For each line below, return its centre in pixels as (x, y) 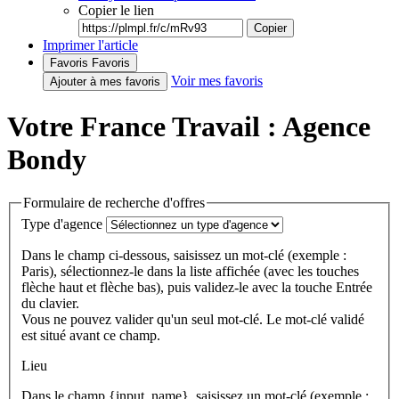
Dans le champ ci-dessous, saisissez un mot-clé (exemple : (184, 255)
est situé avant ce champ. (91, 335)
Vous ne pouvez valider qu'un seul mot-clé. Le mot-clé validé (193, 319)
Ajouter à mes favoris (105, 82)
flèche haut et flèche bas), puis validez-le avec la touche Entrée (197, 287)
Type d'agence (62, 224)
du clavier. (52, 303)
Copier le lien (116, 11)
